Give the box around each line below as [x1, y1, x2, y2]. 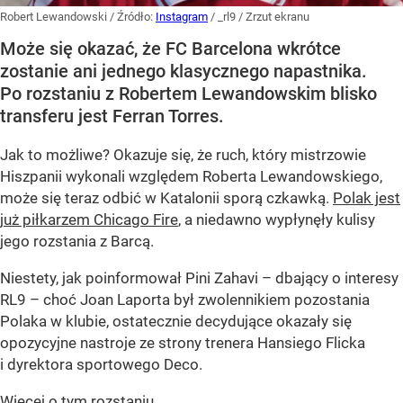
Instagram [156, 9, 208, 23]
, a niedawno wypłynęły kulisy [178, 210, 375, 228]
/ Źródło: [110, 9, 156, 23]
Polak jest [333, 188, 400, 207]
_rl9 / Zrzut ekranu [218, 9, 309, 23]
